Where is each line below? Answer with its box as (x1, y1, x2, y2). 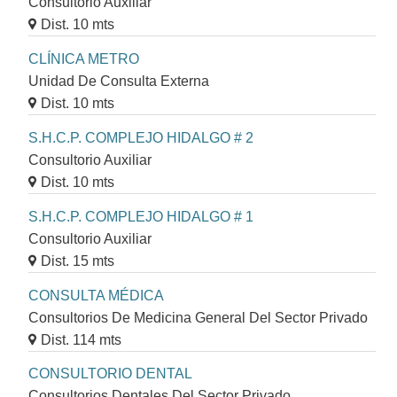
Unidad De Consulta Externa (28, 74, 209, 90)
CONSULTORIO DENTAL (28, 366, 192, 382)
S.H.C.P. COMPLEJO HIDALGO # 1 (28, 208, 253, 224)
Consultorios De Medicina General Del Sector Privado (28, 309, 368, 325)
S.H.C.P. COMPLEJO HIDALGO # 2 (28, 130, 253, 146)
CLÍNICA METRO (28, 51, 139, 67)
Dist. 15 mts (41, 253, 114, 269)
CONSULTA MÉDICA (28, 287, 164, 303)
